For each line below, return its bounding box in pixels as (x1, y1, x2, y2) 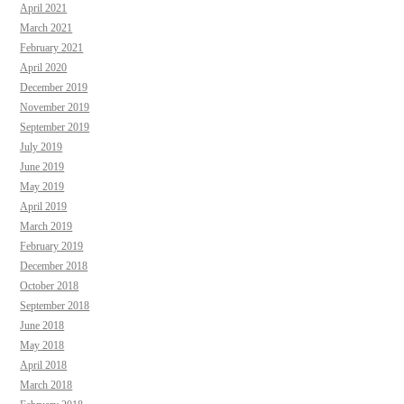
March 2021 (20, 21, 73, 34)
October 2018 (20, 279, 79, 292)
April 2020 (20, 60, 68, 74)
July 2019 (20, 140, 63, 153)
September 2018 (20, 298, 90, 312)
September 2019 (20, 120, 90, 133)
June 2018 (20, 318, 65, 332)
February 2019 (20, 239, 84, 252)
